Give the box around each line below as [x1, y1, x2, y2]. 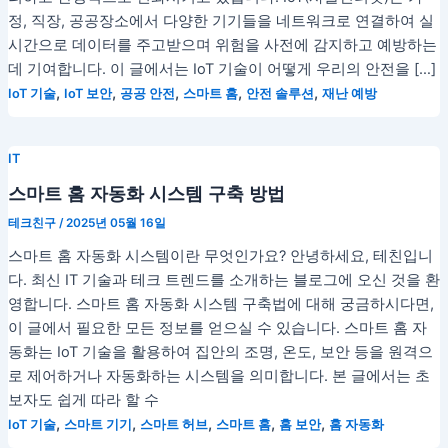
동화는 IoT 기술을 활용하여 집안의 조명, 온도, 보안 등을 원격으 [7, 343, 433, 362]
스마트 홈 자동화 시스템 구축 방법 [7, 181, 285, 204]
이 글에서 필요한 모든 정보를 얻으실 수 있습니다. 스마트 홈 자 [7, 319, 427, 338]
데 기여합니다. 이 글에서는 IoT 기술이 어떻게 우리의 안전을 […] [7, 60, 436, 79]
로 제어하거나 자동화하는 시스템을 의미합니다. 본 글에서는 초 [7, 367, 430, 386]
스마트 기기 [63, 417, 132, 433]
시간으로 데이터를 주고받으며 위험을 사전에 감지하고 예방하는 [7, 36, 437, 55]
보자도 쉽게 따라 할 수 [7, 391, 159, 410]
